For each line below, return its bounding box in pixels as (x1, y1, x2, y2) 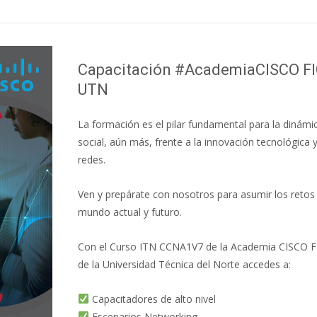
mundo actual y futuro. (78, 205, 182, 219)
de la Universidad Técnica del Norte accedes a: (78, 258, 291, 271)
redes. (78, 153, 105, 166)
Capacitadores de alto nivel (88, 292, 216, 306)
